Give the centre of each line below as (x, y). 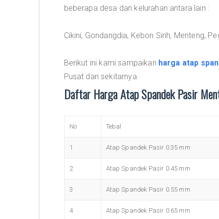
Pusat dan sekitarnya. (101, 77)
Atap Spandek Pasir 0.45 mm (148, 168)
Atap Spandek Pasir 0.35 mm (148, 147)
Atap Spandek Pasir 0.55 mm (148, 189)
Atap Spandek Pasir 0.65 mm (148, 210)
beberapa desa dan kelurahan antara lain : (137, 8)
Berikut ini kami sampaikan (111, 63)
